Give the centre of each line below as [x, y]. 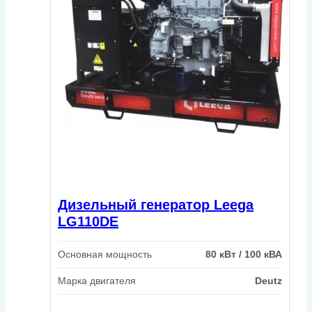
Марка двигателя [97, 281]
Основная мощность [105, 255]
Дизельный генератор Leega [156, 204]
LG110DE [88, 221]
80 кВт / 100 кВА [244, 255]
